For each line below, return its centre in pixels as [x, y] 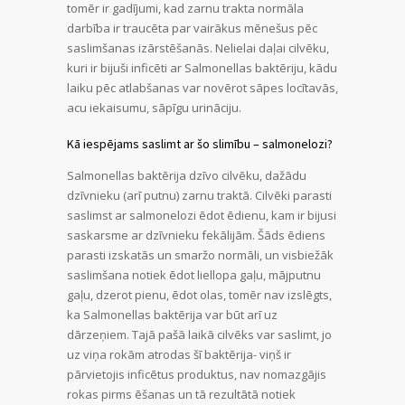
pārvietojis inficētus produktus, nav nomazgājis [197, 374]
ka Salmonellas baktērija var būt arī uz [172, 314]
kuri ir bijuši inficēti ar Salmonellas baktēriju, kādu [202, 67]
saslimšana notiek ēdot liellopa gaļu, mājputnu [194, 274]
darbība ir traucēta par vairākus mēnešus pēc [192, 28]
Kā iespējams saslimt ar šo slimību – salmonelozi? [200, 143]
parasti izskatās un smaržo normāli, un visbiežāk [200, 254]
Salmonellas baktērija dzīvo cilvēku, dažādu [187, 175]
